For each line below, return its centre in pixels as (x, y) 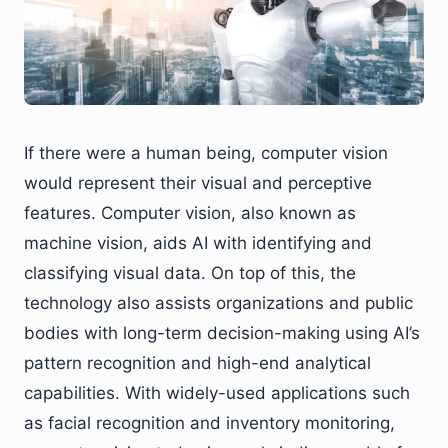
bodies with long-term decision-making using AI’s (222, 332)
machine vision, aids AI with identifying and (198, 242)
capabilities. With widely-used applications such (217, 392)
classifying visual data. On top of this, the (190, 272)
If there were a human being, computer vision (206, 152)
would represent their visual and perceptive (198, 182)
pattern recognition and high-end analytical (197, 362)
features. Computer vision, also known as (190, 212)
